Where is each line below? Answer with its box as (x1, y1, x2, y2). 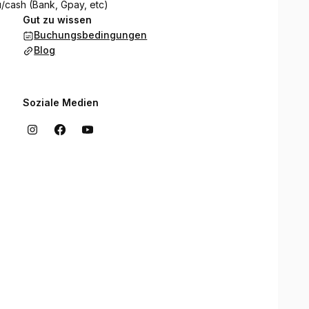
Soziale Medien (23, 97, 99, 108)
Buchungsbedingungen (34, 29, 148, 41)
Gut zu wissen (23, 14, 92, 26)
